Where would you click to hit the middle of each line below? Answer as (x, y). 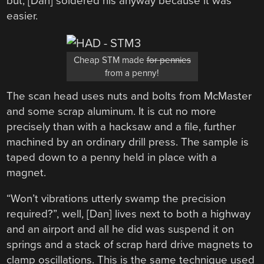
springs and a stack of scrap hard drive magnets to (130, 245)
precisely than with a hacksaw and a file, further (121, 126)
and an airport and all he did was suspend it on (121, 230)
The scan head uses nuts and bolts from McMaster (129, 96)
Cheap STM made (110, 60)
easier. (22, 16)
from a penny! (132, 73)
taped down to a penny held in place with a (112, 157)
